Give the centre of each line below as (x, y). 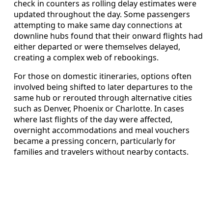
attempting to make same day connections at (98, 25)
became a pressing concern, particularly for (95, 141)
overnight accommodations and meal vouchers (102, 130)
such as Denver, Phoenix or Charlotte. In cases (99, 109)
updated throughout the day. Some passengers (102, 14)
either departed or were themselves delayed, (97, 47)
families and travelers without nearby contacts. (101, 152)
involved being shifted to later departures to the (103, 87)
